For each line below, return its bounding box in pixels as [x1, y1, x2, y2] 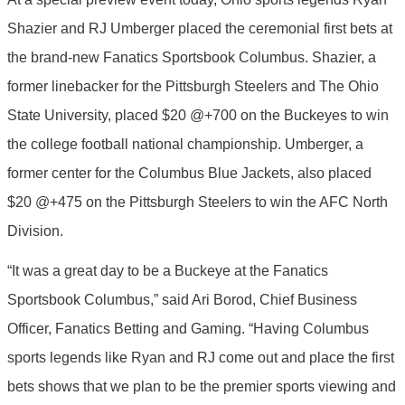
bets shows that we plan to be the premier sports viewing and [7, 378, 396, 394]
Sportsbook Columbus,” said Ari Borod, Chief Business [7, 291, 357, 307]
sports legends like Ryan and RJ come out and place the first [7, 349, 394, 365]
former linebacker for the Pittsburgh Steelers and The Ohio [7, 78, 379, 94]
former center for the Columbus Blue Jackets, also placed [7, 165, 372, 181]
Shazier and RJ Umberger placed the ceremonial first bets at [7, 20, 392, 36]
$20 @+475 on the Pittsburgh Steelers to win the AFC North [7, 193, 388, 210]
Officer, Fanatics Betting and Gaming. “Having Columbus [7, 320, 369, 336]
